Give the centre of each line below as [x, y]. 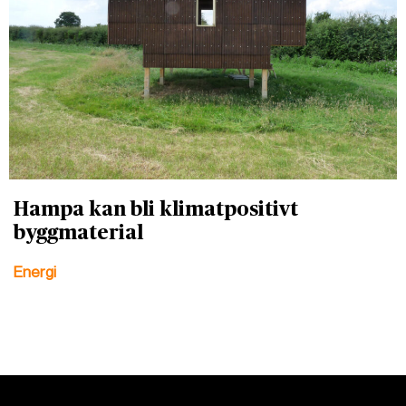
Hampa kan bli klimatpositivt [156, 210]
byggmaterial [78, 233]
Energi [35, 273]
